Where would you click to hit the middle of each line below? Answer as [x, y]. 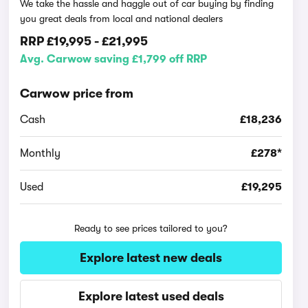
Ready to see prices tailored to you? [151, 228]
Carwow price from [77, 93]
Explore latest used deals [151, 296]
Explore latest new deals [151, 258]
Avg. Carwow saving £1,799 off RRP [114, 59]
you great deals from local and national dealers [122, 19]
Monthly [41, 153]
